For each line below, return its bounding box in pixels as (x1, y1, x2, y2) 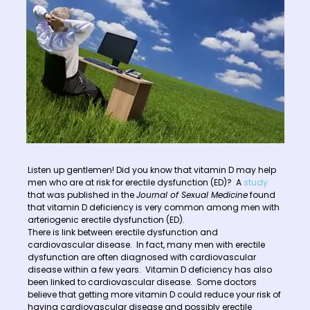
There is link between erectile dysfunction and (28, 226, 218, 238)
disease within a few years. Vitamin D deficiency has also (28, 264, 272, 275)
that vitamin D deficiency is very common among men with (28, 201, 280, 213)
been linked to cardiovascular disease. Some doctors (28, 276, 257, 288)
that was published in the (28, 189, 136, 201)
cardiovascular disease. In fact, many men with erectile (28, 239, 265, 250)
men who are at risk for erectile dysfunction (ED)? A (28, 176, 244, 188)
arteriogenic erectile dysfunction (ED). (28, 214, 185, 226)
